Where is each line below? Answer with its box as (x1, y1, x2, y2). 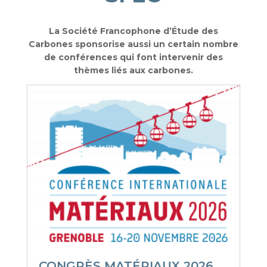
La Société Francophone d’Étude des (48, 25, 218, 36)
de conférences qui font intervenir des (44, 51, 223, 63)
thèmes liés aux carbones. (73, 64, 193, 76)
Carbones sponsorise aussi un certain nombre (28, 38, 238, 49)
